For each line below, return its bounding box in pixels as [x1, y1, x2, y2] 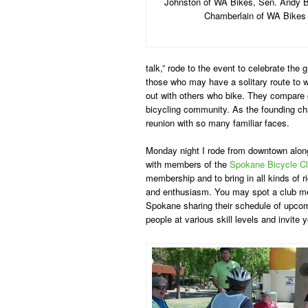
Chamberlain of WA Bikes [204, 9, 306, 22]
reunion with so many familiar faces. [146, 116, 289, 129]
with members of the [146, 157, 230, 170]
